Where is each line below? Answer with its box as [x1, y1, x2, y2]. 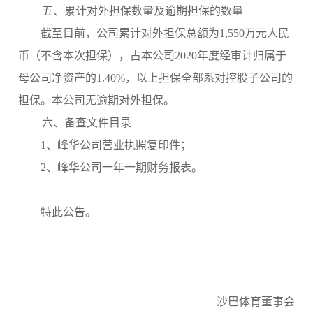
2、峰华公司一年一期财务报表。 [41, 161, 203, 173]
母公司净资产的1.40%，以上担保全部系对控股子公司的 [18, 71, 293, 84]
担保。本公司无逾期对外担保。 [18, 94, 175, 106]
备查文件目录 [64, 116, 132, 129]
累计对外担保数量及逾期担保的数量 [64, 4, 244, 17]
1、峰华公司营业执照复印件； [41, 138, 192, 151]
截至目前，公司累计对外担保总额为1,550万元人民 [41, 27, 290, 39]
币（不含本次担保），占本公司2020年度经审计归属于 [18, 49, 287, 61]
